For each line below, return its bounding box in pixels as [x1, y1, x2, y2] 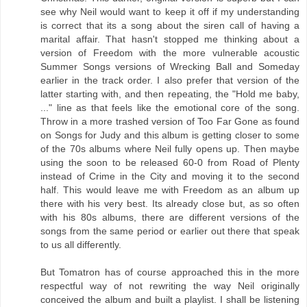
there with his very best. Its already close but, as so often [40, 198, 299, 210]
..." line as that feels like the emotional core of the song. [40, 102, 299, 114]
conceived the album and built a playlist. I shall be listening [40, 294, 299, 306]
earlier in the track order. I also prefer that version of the [40, 75, 299, 86]
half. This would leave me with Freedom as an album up [40, 184, 299, 196]
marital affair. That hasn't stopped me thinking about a [40, 34, 299, 45]
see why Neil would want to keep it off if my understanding [40, 6, 299, 18]
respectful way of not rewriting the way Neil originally [40, 280, 299, 292]
